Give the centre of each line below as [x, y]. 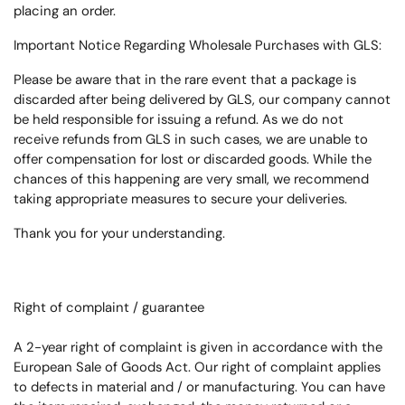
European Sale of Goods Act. [102, 367]
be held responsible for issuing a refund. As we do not [179, 119]
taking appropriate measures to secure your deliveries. [180, 199]
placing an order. [65, 11]
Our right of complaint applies [287, 367]
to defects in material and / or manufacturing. [155, 387]
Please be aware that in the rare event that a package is [185, 80]
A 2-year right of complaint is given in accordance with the [198, 347]
